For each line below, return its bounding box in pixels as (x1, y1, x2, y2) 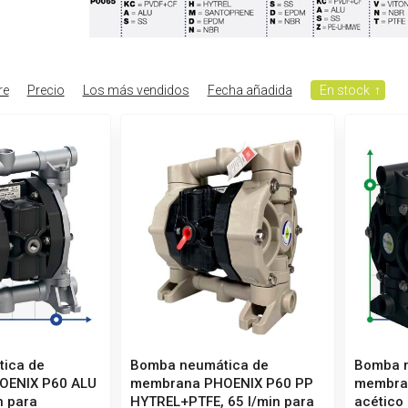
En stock (319, 82, 370, 97)
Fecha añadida (207, 82, 292, 97)
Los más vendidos (82, 82, 189, 97)
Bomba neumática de (129, 356, 269, 373)
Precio (26, 82, 65, 97)
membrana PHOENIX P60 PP (129, 374, 313, 392)
